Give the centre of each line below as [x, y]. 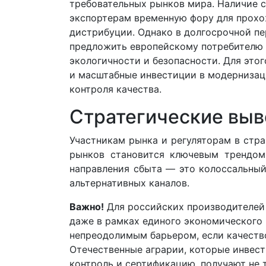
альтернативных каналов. [129, 183]
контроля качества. [115, 89]
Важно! [87, 207]
